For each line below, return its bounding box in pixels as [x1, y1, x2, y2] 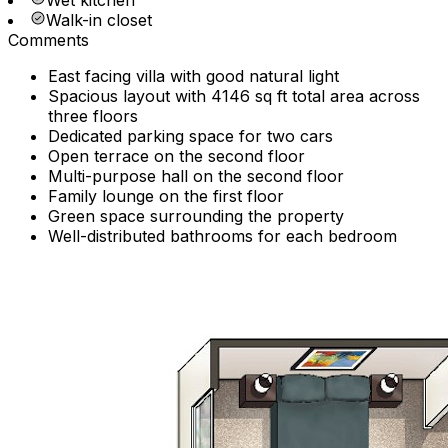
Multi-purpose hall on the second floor [48, 166, 344, 187]
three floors [48, 106, 138, 127]
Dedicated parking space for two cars [48, 126, 333, 147]
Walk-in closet [46, 10, 152, 31]
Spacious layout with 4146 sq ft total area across [48, 86, 420, 107]
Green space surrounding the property [48, 206, 344, 227]
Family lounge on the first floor [48, 186, 284, 207]
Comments [8, 30, 89, 51]
